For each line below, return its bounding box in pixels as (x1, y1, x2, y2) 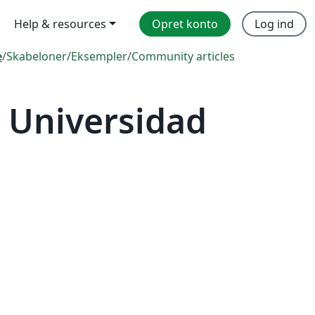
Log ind (255, 16, 294, 32)
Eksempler (71, 49, 127, 64)
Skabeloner (6, 49, 67, 64)
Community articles (131, 49, 235, 64)
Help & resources (14, 16, 107, 32)
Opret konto (152, 16, 218, 32)
